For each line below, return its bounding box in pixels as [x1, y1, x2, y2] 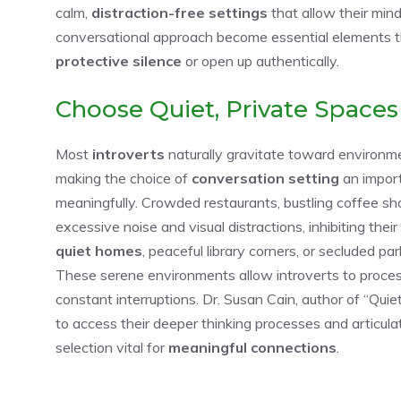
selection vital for [55, 337, 168, 356]
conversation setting [192, 168, 339, 187]
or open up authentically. [182, 51, 339, 70]
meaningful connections [168, 337, 337, 356]
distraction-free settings [91, 3, 268, 21]
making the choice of [55, 168, 192, 187]
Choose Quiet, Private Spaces [55, 94, 398, 124]
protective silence [55, 51, 182, 70]
